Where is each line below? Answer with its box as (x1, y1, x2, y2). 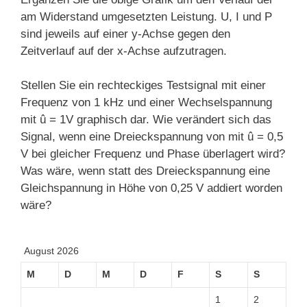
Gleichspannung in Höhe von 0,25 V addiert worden (21, 182, 282, 195)
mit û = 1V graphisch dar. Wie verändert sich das (21, 113, 271, 127)
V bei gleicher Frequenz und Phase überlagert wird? (21, 147, 285, 161)
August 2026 (24, 246, 79, 257)
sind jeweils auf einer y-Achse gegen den (21, 27, 230, 40)
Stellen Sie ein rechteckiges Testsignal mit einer (21, 79, 266, 93)
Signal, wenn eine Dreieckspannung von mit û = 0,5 (21, 130, 283, 144)
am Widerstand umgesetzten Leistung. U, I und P (21, 10, 272, 23)
